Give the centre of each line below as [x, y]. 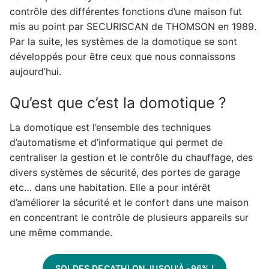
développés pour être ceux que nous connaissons [122, 57]
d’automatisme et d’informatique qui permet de [116, 143]
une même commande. [61, 233]
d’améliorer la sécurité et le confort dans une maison [129, 203]
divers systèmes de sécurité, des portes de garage [125, 173]
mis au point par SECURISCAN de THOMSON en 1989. [133, 27]
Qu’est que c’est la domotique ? [118, 102]
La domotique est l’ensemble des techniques [110, 128]
